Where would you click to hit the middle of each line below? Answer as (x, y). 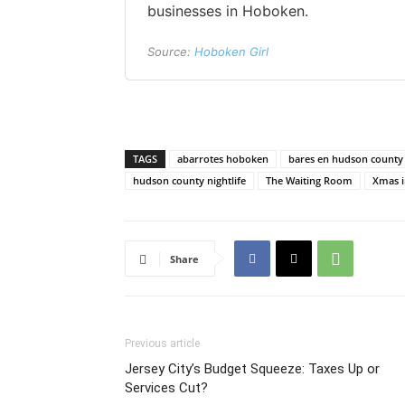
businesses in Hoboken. (228, 11)
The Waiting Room (309, 180)
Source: (171, 52)
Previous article (162, 344)
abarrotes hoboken (223, 159)
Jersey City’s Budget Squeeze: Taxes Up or (252, 369)
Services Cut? (166, 388)
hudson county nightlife (189, 180)
